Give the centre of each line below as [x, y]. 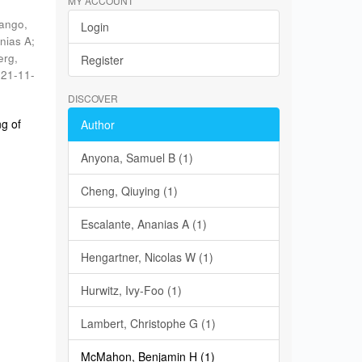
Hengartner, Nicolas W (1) [147, 257]
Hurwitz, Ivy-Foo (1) [131, 290]
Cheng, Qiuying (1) [129, 191]
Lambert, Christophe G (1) [148, 323]
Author [97, 124]
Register [102, 60]
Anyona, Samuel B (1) [137, 158]
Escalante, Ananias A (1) [143, 224]
